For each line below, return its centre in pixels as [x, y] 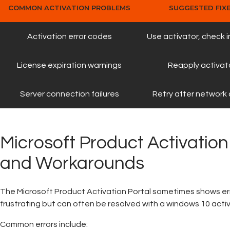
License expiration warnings [69, 65]
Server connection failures [69, 94]
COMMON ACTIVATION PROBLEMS [69, 8]
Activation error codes [69, 37]
